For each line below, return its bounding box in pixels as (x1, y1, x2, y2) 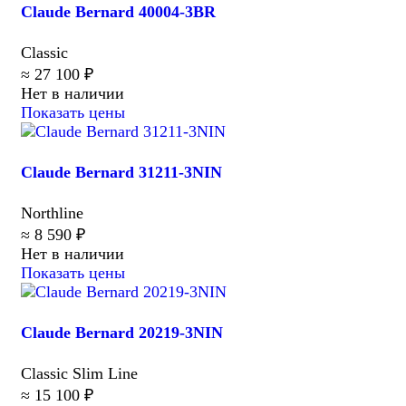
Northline (21, 203, 83, 222)
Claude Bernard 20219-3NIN (21, 324, 223, 342)
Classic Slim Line (21, 364, 138, 383)
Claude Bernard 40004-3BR (21, 2, 216, 21)
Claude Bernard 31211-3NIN (21, 162, 222, 181)
